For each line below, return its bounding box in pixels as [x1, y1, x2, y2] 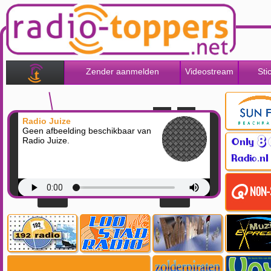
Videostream [185, 67, 233, 77]
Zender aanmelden [85, 67, 159, 77]
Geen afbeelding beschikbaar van [22, 126, 151, 136]
